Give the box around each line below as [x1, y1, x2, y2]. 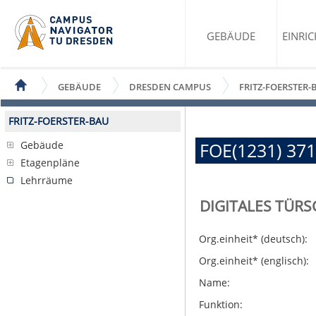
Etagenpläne [20, 156, 80, 169]
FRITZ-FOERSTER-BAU [8, 114, 109, 128]
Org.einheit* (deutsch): [199, 232, 308, 245]
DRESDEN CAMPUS [129, 80, 211, 93]
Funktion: [199, 298, 243, 311]
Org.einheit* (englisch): [199, 254, 309, 267]
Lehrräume [20, 174, 73, 187]
